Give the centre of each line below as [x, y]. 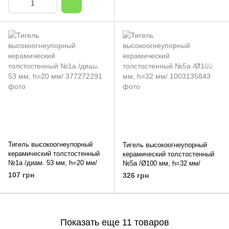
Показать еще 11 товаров [114, 222]
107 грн [21, 175]
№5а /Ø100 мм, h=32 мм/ [162, 163]
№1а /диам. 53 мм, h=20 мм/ [53, 163]
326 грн [136, 175]
